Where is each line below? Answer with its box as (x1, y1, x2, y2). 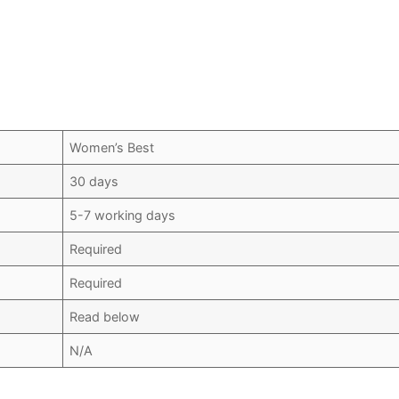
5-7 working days (69, 208, 176, 224)
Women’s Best (69, 140, 155, 156)
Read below (69, 309, 141, 325)
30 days (69, 174, 119, 190)
